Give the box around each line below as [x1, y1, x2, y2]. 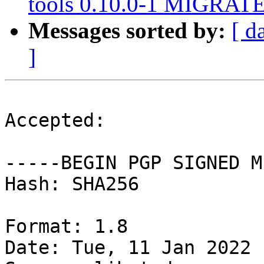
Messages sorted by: [28, 18, 226, 44]
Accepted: [5, 110, 105, 131]
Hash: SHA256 [5, 173, 139, 195]
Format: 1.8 [5, 216, 128, 237]
